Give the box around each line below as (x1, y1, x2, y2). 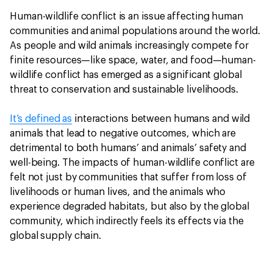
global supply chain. (10, 231, 104, 241)
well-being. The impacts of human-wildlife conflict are (10, 158, 255, 168)
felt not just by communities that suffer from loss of (10, 172, 247, 182)
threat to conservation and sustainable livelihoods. (10, 85, 243, 94)
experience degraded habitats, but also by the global (10, 202, 249, 211)
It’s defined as (10, 114, 72, 124)
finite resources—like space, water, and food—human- (10, 55, 256, 65)
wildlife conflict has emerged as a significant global (10, 70, 242, 80)
